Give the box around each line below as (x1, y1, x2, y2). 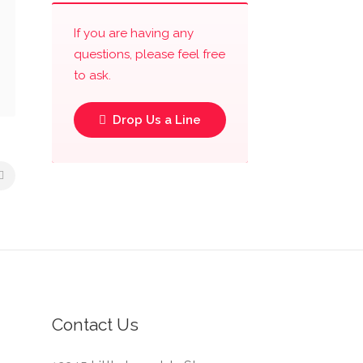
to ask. (73, 68, 111, 83)
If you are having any (73, 26, 194, 41)
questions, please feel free (73, 47, 225, 62)
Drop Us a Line (109, 113, 201, 127)
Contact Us (51, 314, 139, 335)
